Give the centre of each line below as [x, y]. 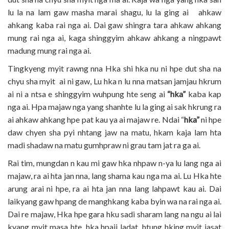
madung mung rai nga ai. [49, 50]
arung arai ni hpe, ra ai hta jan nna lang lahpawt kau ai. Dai [114, 188]
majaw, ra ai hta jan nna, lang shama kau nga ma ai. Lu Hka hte [114, 175]
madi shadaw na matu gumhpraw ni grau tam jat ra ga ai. [104, 145]
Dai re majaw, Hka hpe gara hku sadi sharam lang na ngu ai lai [114, 214]
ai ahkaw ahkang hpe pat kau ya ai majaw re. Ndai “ [96, 119]
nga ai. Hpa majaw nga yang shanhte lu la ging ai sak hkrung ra [114, 106]
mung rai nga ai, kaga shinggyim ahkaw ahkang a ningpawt [114, 37]
